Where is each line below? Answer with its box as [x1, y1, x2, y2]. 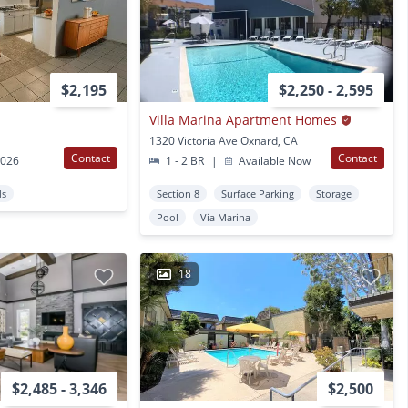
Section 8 [156, 187, 199, 201]
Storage [315, 187, 352, 201]
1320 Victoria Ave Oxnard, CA [148, 133, 298, 149]
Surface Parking [220, 187, 294, 201]
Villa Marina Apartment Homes [148, 111, 337, 129]
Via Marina [199, 210, 250, 225]
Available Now [236, 153, 311, 169]
